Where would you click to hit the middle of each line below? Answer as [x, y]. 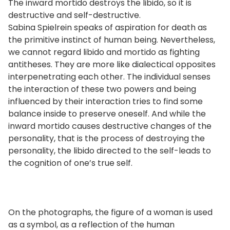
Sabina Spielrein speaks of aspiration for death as [108, 27]
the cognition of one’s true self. [70, 163]
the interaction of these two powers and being [102, 89]
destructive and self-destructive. [74, 15]
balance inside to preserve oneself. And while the [107, 113]
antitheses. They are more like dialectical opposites [112, 64]
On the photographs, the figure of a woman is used [110, 212]
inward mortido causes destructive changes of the [110, 126]
